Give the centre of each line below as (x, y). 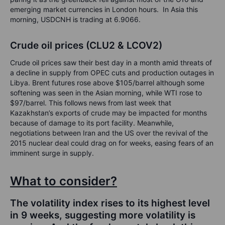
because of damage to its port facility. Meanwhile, (92, 123)
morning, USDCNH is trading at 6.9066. (75, 20)
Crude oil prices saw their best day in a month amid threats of (111, 63)
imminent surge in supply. (52, 153)
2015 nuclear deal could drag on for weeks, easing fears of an (112, 143)
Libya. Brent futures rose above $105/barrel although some (107, 83)
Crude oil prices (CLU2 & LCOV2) (86, 46)
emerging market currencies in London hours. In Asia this (104, 10)
